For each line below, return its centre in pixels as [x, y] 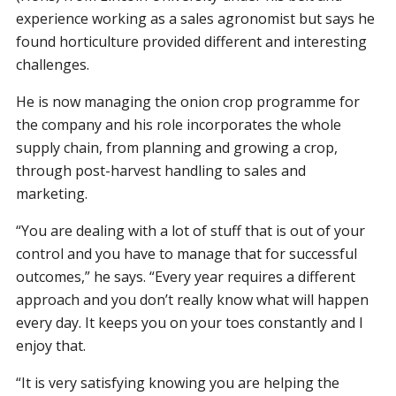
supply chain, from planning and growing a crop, [177, 147]
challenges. [53, 64]
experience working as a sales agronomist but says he [196, 18]
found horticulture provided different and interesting [192, 41]
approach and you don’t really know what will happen [193, 299]
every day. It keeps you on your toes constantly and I [190, 322]
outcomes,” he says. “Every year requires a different [186, 276]
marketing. [52, 193]
